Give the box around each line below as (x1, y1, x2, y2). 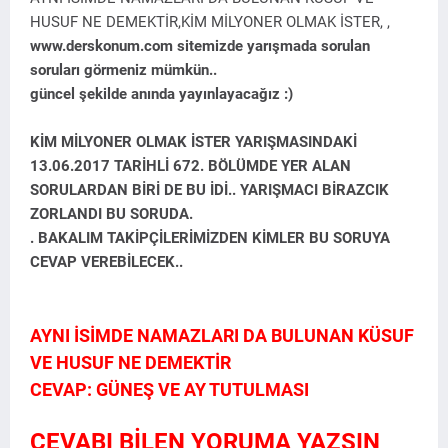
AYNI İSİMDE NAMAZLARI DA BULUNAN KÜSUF (30, 325, 414, 346)
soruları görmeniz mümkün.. (30, 61, 217, 79)
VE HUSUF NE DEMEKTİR (30, 352, 231, 373)
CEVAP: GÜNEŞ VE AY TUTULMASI (30, 379, 309, 400)
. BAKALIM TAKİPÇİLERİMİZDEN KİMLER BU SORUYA (30, 229, 390, 247)
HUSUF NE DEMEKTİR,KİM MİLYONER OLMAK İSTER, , (30, 13, 390, 31)
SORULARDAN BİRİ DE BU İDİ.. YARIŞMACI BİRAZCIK (30, 181, 389, 199)
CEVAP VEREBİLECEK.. (30, 253, 187, 271)
